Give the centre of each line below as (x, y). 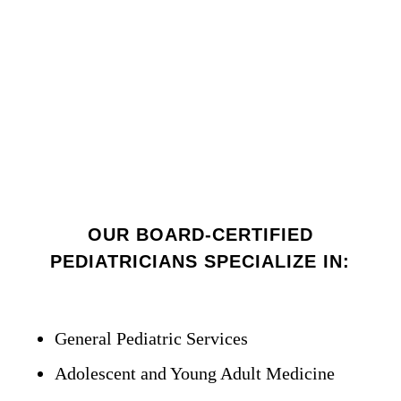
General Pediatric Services (151, 338)
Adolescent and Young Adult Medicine (194, 373)
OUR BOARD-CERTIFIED (200, 234)
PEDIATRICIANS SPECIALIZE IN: (200, 261)
